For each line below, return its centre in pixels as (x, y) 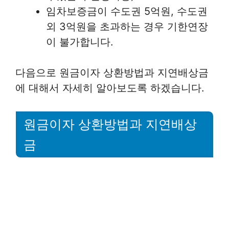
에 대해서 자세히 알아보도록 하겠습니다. (110, 88)
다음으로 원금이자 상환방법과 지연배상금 (112, 73)
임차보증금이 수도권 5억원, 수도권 (127, 12)
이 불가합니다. (80, 42)
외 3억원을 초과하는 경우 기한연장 (127, 27)
